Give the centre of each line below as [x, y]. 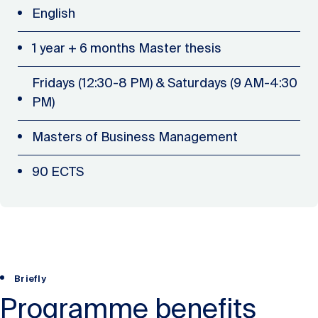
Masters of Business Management [135, 137]
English [53, 14]
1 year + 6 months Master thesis [126, 49]
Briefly [30, 278]
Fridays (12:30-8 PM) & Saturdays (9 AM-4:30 [164, 83]
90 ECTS [57, 172]
